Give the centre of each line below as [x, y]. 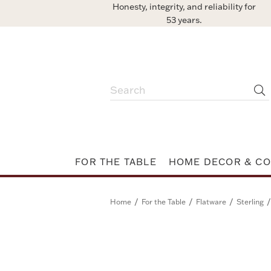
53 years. [184, 20]
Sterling [250, 202]
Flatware [211, 202]
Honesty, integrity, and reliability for [184, 7]
